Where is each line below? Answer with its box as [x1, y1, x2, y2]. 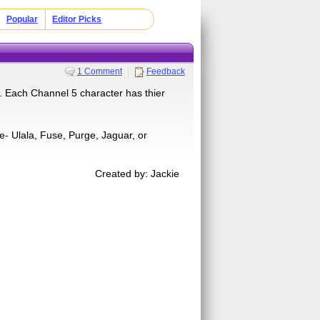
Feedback [146, 66, 185, 76]
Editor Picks [52, 14, 102, 24]
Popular [6, 14, 38, 24]
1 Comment [76, 66, 122, 76]
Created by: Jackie [95, 167, 180, 179]
